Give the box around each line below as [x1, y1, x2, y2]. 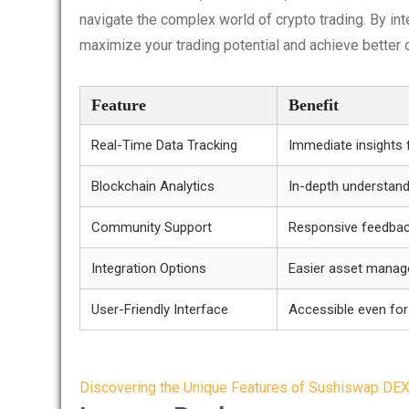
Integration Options [91, 260, 206, 277]
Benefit [288, 96, 339, 114]
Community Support [91, 219, 212, 236]
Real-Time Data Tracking [91, 137, 237, 153]
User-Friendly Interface [91, 301, 228, 318]
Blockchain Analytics [91, 178, 215, 194]
